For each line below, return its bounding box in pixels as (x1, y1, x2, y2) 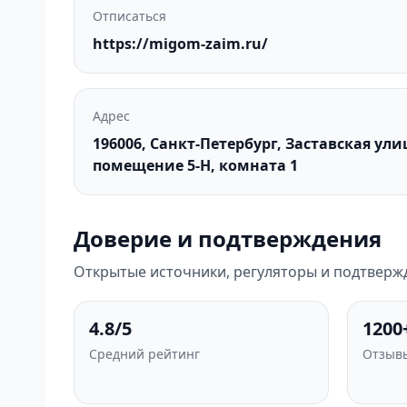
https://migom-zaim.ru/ (93, 34, 268, 54)
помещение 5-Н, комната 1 (93, 155, 298, 175)
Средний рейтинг (89, 345, 200, 362)
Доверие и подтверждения (74, 223, 382, 253)
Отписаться (93, 7, 166, 25)
